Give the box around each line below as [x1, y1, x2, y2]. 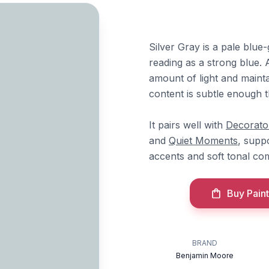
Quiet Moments [169, 134, 238, 147]
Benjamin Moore [176, 251, 234, 260]
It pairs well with [149, 119, 226, 131]
